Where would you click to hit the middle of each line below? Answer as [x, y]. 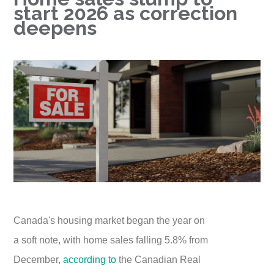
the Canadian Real [159, 259]
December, [39, 259]
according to [90, 259]
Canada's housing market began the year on [109, 220]
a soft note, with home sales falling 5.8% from [111, 239]
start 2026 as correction [126, 13]
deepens [55, 28]
